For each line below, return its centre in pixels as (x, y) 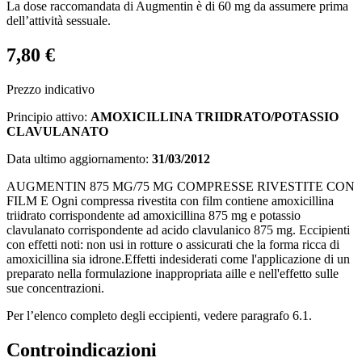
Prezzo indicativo (51, 89)
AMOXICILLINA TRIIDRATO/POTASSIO (215, 116)
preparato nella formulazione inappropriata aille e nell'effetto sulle (173, 273)
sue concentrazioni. (55, 288)
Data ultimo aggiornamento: (79, 158)
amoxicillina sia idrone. (65, 259)
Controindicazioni (82, 349)
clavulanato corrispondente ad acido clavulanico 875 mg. (153, 229)
